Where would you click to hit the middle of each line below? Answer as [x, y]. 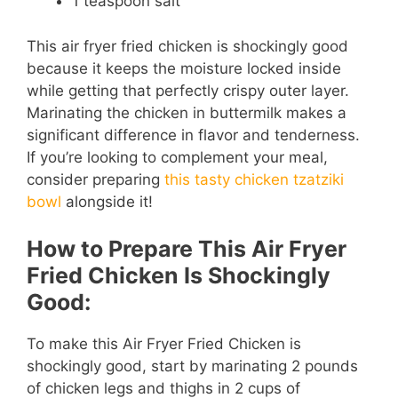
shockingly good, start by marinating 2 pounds [192, 366]
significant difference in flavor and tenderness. [193, 135]
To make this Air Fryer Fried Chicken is [164, 344]
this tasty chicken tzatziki [254, 179]
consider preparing [96, 179]
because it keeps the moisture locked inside [184, 68]
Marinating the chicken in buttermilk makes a [187, 112]
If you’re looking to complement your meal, [177, 157]
